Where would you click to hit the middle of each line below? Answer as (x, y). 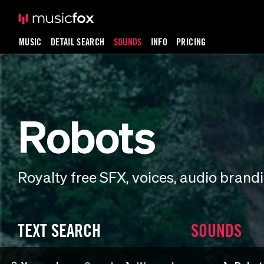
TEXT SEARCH (59, 230)
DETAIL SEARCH (77, 42)
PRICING (191, 42)
